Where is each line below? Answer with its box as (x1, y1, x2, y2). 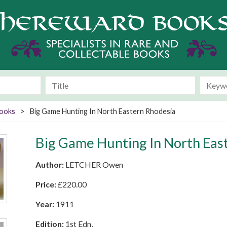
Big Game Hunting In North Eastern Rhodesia (30, 107, 175, 116)
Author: (35, 160, 65, 169)
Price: (35, 179, 58, 189)
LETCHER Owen (65, 160, 123, 169)
